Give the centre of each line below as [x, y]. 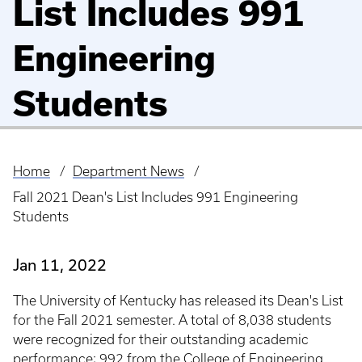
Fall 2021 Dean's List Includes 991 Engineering [156, 197]
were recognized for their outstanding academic [161, 339]
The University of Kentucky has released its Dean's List [178, 301]
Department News [128, 171]
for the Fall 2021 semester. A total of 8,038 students [172, 320]
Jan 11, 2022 [60, 265]
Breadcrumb [57, 183]
